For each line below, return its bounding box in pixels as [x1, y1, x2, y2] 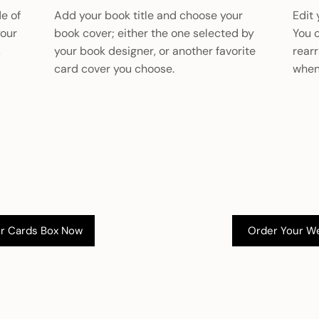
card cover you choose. [54, 61, 175, 76]
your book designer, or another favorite [54, 43, 256, 58]
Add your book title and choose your [54, 7, 244, 23]
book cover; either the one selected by [54, 25, 255, 41]
